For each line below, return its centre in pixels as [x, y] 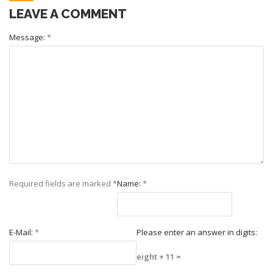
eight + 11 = [159, 256]
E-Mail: [22, 232]
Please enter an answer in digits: [197, 232]
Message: [28, 37]
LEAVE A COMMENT [68, 13]
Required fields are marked [61, 183]
